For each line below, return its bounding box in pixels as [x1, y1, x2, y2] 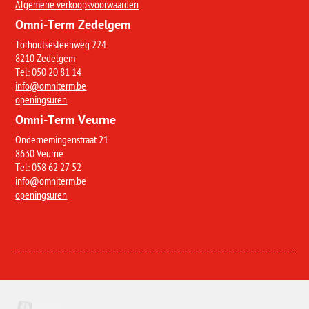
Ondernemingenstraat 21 [15, 134, 109, 149]
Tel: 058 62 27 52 [15, 161, 82, 177]
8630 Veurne [15, 148, 64, 163]
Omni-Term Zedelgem [15, 18, 131, 34]
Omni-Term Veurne [15, 113, 117, 130]
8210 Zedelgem [15, 52, 76, 68]
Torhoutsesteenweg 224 [15, 39, 107, 54]
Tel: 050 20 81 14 [15, 66, 82, 81]
